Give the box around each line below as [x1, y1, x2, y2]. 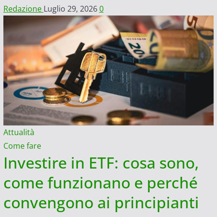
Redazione [3, 3, 44, 14]
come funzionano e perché [3, 171, 198, 193]
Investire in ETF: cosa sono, [3, 152, 199, 173]
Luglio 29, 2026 [43, 3, 99, 14]
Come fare [3, 140, 41, 151]
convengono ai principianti [3, 191, 199, 213]
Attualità [3, 126, 34, 138]
